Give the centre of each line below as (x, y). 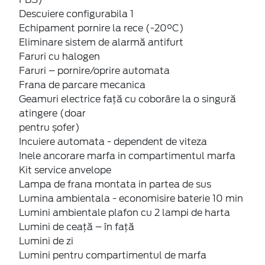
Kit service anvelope (65, 170)
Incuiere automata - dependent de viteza (113, 141)
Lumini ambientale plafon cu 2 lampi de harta (125, 212)
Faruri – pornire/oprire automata (94, 70)
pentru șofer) (49, 127)
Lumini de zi (46, 241)
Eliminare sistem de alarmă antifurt (101, 42)
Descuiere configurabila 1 (76, 14)
